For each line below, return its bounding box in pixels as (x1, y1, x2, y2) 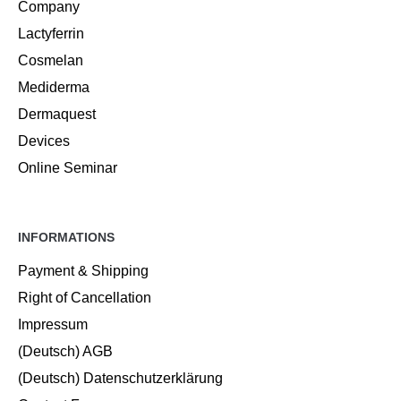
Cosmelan (18, 53, 83, 68)
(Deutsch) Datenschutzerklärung (18, 371, 223, 386)
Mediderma (18, 80, 90, 95)
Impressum (18, 317, 88, 332)
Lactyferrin (18, 26, 84, 41)
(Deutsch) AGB (18, 344, 113, 359)
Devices (18, 133, 70, 149)
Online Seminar (18, 160, 117, 175)
